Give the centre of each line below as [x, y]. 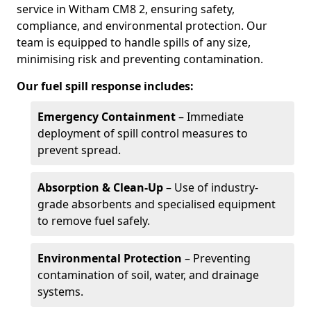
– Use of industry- [211, 187]
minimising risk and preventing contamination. [140, 59]
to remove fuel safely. [94, 221]
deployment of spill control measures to [143, 133]
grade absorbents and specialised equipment [157, 204]
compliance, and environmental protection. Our [142, 26]
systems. [60, 292]
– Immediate [210, 117]
